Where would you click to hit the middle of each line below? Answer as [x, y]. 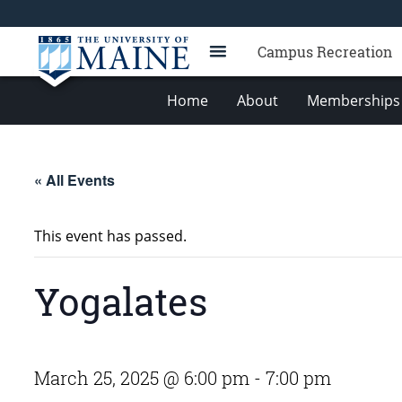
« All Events [74, 180]
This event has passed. [110, 236]
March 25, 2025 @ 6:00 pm [142, 378]
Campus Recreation [325, 52]
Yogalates [121, 301]
